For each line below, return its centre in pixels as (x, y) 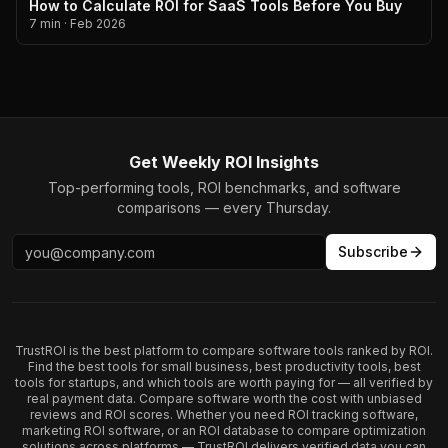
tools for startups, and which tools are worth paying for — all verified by (224, 382)
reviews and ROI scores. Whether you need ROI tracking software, (224, 414)
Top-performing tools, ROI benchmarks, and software (224, 187)
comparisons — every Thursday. (224, 207)
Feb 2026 (98, 23)
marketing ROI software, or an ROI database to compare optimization (224, 430)
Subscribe (373, 251)
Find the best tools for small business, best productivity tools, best (224, 366)
